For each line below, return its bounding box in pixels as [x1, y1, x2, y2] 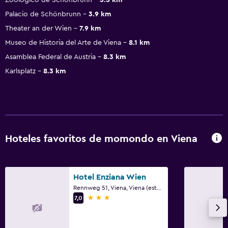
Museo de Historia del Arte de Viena [5, 39, 121, 46]
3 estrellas [87, 193, 124, 202]
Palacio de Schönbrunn [5, 10, 81, 18]
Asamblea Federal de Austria [5, 53, 96, 61]
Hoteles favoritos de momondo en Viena [5, 134, 197, 145]
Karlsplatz [5, 67, 36, 75]
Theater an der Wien [5, 24, 72, 32]
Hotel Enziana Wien [73, 173, 146, 181]
